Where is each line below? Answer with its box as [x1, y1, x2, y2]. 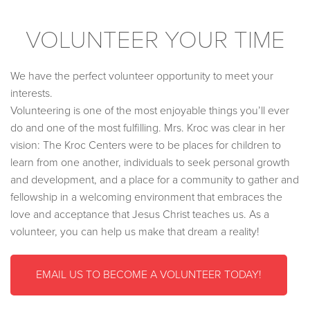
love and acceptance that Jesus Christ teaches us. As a [10, 208, 269, 222]
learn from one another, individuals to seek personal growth [10, 156, 290, 170]
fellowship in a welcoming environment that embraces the [10, 190, 282, 205]
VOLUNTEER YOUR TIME [25, 25, 285, 55]
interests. [10, 86, 53, 101]
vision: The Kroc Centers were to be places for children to [10, 138, 281, 153]
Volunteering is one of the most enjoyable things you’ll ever [10, 104, 289, 118]
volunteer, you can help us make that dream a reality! [10, 225, 259, 239]
